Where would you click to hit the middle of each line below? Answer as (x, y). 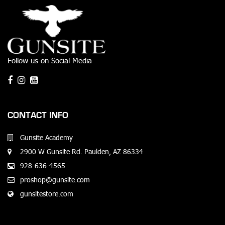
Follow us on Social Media (50, 60)
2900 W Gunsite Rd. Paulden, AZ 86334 (82, 151)
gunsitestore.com (47, 193)
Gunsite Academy (46, 137)
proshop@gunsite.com (55, 179)
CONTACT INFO (38, 115)
